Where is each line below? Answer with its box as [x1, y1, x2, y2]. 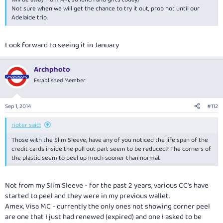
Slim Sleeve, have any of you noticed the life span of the [54, 135, 208, 146]
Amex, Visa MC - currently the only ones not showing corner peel [5, 200, 210, 213]
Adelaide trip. [11, 12, 48, 23]
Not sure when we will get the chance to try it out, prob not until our [11, 3, 200, 14]
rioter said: [11, 120, 41, 131]
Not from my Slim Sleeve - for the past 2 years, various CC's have [5, 179, 209, 192]
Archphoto [34, 63, 70, 76]
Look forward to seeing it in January [5, 39, 119, 51]
